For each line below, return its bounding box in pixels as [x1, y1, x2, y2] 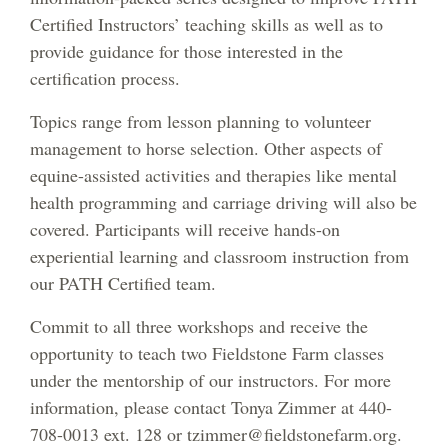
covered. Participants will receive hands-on [30, 217, 340, 242]
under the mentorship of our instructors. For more [30, 368, 391, 393]
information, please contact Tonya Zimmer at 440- [30, 395, 392, 420]
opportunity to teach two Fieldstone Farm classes [30, 341, 384, 366]
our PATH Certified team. [30, 271, 216, 296]
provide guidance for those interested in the [30, 39, 343, 64]
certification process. [30, 66, 180, 91]
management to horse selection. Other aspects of [30, 136, 382, 161]
